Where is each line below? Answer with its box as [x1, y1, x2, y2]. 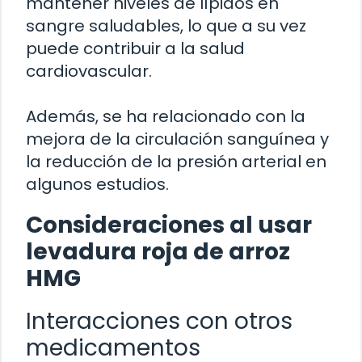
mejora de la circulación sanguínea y [26, 127, 329, 150]
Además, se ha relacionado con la [26, 104, 305, 128]
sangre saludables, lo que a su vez [26, 14, 306, 37]
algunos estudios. [26, 172, 169, 196]
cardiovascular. [26, 59, 152, 82]
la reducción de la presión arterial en [26, 149, 326, 173]
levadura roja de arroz [26, 235, 290, 267]
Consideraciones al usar [26, 208, 312, 241]
